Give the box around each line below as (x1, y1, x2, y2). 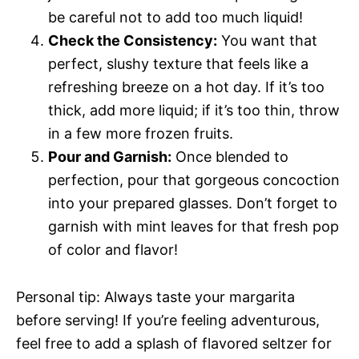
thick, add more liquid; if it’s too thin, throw (48, 102, 340, 119)
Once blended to (171, 148, 288, 165)
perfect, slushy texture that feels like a (48, 55, 309, 72)
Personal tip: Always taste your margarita (16, 288, 295, 305)
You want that (217, 32, 317, 49)
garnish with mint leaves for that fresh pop (48, 218, 339, 235)
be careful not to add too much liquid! (48, 9, 303, 26)
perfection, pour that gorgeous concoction (48, 171, 340, 188)
